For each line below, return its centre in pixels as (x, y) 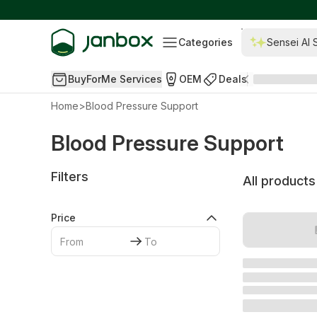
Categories (206, 42)
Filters (70, 177)
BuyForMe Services (115, 79)
